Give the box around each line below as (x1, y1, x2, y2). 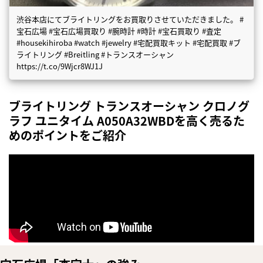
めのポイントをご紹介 (9, 126, 126, 144)
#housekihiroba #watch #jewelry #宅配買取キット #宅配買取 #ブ (16, 36, 241, 48)
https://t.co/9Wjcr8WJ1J (16, 60, 103, 72)
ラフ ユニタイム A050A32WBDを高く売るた (9, 112, 245, 129)
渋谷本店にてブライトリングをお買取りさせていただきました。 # (16, 13, 244, 25)
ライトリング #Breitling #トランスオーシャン (16, 48, 174, 60)
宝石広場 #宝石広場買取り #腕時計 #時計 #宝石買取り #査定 (16, 25, 221, 36)
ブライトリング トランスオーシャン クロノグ (9, 97, 249, 114)
